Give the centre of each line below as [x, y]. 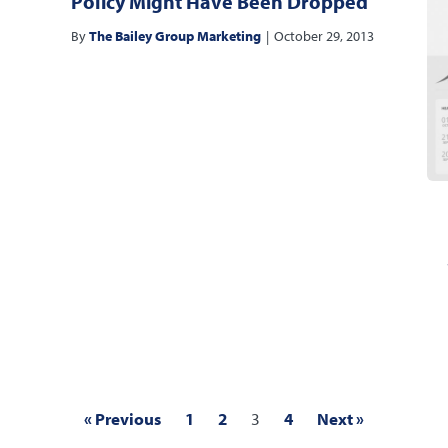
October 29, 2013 [323, 36]
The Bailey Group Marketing [174, 36]
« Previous [122, 419]
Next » [340, 419]
